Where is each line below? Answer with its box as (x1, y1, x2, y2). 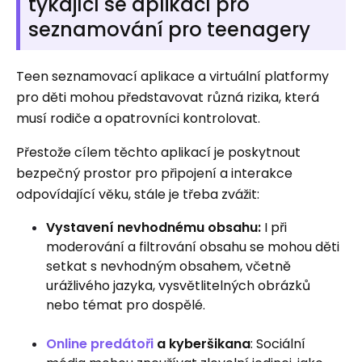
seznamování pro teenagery (28, 16, 310, 43)
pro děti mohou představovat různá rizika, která (16, 88, 319, 107)
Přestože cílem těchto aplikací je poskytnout (16, 143, 301, 162)
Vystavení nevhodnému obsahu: (46, 218, 261, 237)
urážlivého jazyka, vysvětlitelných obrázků (46, 276, 310, 295)
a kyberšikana (154, 335, 250, 353)
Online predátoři (46, 335, 154, 353)
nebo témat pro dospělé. (46, 296, 205, 314)
